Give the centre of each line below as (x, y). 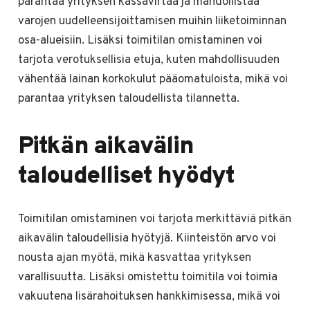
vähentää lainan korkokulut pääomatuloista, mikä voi (153, 80)
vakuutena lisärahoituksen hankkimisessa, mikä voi (149, 297)
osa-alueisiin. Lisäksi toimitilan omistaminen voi (140, 41)
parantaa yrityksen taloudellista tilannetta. (128, 99)
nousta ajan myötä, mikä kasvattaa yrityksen (134, 258)
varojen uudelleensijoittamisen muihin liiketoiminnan (152, 22)
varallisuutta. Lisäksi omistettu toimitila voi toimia (147, 277)
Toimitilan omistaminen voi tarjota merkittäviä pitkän (154, 219)
